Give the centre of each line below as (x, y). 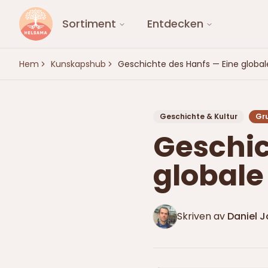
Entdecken (175, 24)
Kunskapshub (78, 64)
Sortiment (89, 24)
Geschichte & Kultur (199, 116)
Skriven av (201, 216)
